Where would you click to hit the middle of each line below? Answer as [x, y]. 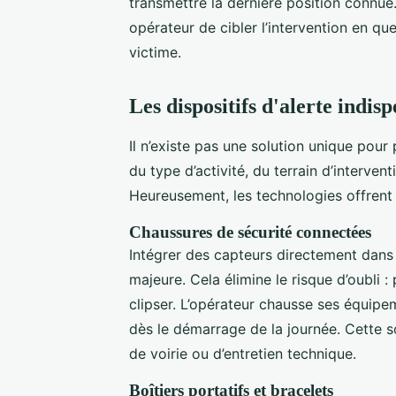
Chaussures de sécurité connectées [250, 232]
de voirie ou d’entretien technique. [243, 354]
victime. [155, 52]
